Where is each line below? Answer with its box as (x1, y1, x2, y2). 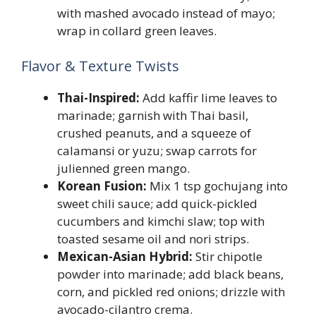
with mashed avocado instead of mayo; (57, 5, 275, 21)
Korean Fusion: (57, 177, 147, 194)
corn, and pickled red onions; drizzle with (57, 283, 285, 300)
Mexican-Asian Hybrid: (57, 248, 193, 265)
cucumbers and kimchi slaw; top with (57, 212, 265, 229)
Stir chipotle (193, 248, 262, 265)
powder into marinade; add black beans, (57, 265, 284, 282)
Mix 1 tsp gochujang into (147, 177, 288, 194)
